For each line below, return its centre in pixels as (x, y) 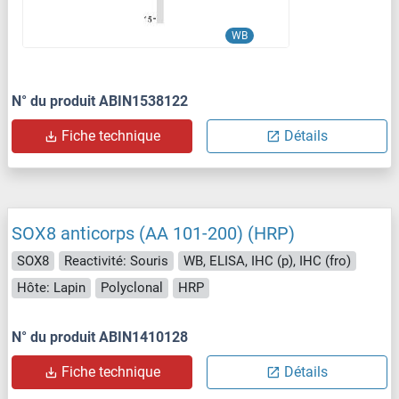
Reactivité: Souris (116, 261)
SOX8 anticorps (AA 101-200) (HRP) (153, 233)
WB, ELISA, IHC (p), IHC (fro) (267, 261)
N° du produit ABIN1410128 (100, 337)
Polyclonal (132, 288)
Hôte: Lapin (51, 288)
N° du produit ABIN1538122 (100, 101)
